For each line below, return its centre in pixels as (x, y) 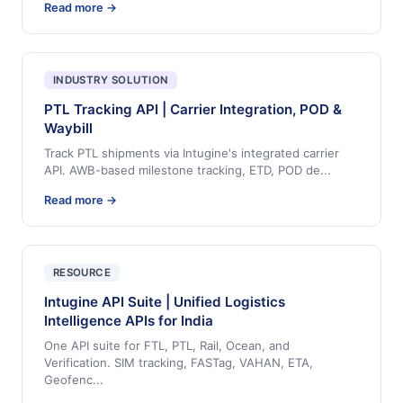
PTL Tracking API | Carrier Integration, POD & (193, 110)
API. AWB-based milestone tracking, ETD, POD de (182, 170)
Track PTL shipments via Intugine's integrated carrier (192, 153)
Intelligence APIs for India (129, 321)
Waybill (68, 129)
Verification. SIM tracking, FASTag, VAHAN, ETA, (179, 363)
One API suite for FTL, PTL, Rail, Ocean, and (167, 346)
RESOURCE (82, 273)
